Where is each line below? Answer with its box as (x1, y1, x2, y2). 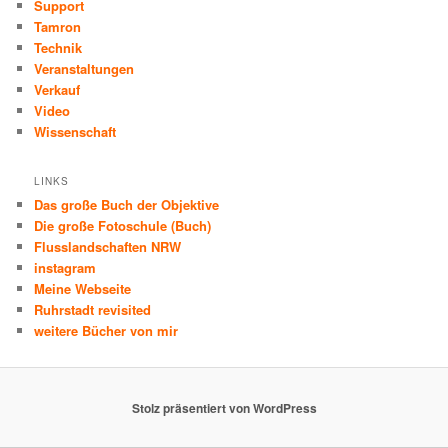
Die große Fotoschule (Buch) (34, 215, 212, 235)
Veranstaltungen (34, 58, 135, 78)
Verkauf (34, 79, 81, 99)
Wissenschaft (34, 121, 117, 141)
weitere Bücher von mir (34, 320, 179, 340)
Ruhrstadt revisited (34, 299, 152, 319)
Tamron (34, 16, 82, 36)
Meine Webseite (34, 278, 132, 298)
